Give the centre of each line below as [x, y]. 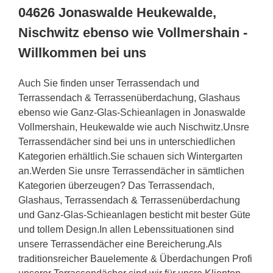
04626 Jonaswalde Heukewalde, [117, 12]
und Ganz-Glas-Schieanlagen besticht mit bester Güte [134, 214]
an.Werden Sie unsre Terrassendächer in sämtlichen [131, 171]
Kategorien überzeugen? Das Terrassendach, [116, 185]
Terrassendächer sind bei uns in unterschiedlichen [127, 141]
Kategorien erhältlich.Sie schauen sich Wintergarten [130, 156]
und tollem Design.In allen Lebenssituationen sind [126, 229]
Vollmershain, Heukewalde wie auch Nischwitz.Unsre [134, 127]
